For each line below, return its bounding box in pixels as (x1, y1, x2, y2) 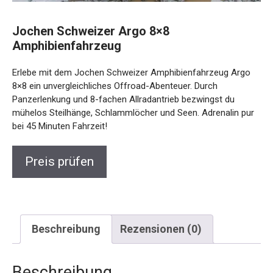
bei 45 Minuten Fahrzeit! (12, 120, 107, 132)
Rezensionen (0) (120, 222, 202, 235)
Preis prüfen (25, 154, 94, 169)
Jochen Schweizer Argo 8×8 (12, 23, 169, 38)
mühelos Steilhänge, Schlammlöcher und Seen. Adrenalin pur (12, 107, 254, 118)
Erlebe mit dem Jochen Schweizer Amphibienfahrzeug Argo (12, 66, 250, 78)
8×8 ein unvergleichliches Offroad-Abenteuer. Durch (12, 80, 218, 91)
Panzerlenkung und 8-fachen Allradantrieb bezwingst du (12, 93, 235, 105)
